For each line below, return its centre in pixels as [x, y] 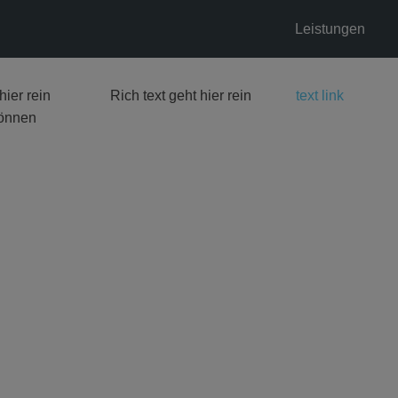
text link [320, 96]
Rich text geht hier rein [180, 96]
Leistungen [330, 29]
